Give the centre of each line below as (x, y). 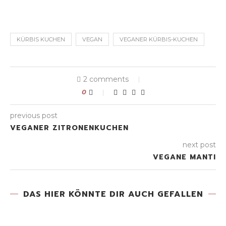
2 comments (106, 79)
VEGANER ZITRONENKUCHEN (69, 128)
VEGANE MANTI (184, 157)
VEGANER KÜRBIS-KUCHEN (159, 40)
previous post (34, 116)
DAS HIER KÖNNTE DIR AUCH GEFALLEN (113, 194)
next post (199, 145)
